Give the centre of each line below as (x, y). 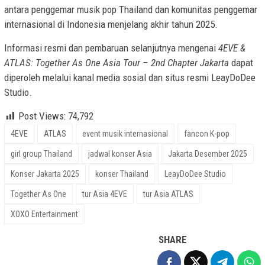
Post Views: (42, 116)
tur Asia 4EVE (105, 194)
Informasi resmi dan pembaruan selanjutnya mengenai (111, 48)
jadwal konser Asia (120, 154)
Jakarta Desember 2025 (208, 154)
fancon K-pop (207, 134)
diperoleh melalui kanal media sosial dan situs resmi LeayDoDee (130, 78)
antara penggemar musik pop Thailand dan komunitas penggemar (131, 10)
